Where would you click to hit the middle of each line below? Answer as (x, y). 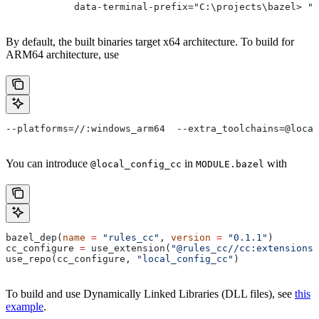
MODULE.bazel (230, 164)
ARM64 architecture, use (62, 54)
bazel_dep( (34, 237)
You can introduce (48, 163)
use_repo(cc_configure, (71, 258)
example (25, 306)
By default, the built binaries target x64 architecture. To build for (150, 41)
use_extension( (128, 248)
